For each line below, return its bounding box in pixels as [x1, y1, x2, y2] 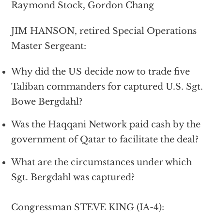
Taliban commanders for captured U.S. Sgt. [11, 81, 203, 92]
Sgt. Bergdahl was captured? [11, 171, 135, 183]
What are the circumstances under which [11, 156, 192, 168]
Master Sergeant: [11, 40, 86, 51]
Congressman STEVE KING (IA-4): [11, 201, 164, 213]
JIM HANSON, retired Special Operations [11, 25, 197, 36]
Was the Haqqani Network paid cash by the [11, 119, 201, 130]
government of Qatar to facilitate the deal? [11, 134, 199, 145]
